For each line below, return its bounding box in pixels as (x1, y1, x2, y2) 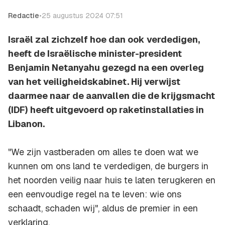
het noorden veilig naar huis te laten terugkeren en (8, 174, 215, 186)
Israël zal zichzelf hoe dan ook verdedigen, (8, 34, 200, 46)
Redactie (8, 11, 39, 21)
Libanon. (8, 118, 45, 130)
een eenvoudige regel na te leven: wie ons (8, 188, 181, 200)
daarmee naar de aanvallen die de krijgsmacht (8, 90, 215, 102)
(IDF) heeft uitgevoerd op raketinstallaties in (8, 104, 204, 116)
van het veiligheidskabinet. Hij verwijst (8, 76, 180, 88)
